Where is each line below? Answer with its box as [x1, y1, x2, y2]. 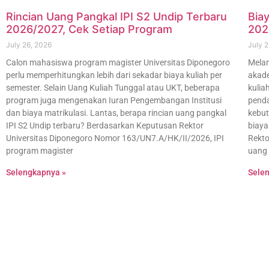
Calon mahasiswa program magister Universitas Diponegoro [6, 58, 230, 68]
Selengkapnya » [6, 168, 66, 178]
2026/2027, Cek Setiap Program [6, 23, 172, 36]
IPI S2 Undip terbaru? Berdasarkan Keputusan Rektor [6, 121, 204, 131]
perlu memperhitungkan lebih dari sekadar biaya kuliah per [6, 70, 222, 80]
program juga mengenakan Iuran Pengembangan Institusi [6, 95, 222, 106]
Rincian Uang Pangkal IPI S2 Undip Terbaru [6, 10, 227, 23]
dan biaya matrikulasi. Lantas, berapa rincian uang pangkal [6, 108, 226, 118]
